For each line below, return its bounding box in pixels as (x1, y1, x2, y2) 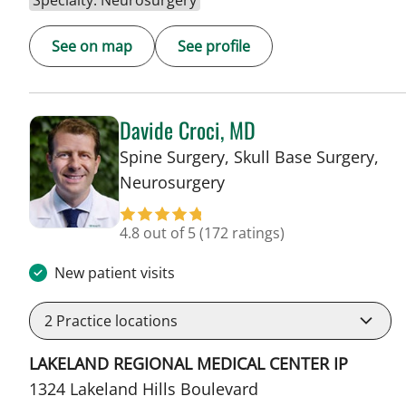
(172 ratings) (199, 223, 285, 244)
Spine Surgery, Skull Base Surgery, (120, 146, 379, 169)
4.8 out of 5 (120, 223, 199, 244)
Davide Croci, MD (120, 113, 256, 147)
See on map (52, 36, 132, 57)
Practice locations (53, 311, 178, 332)
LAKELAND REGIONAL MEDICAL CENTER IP (29, 353, 348, 375)
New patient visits (54, 263, 175, 284)
